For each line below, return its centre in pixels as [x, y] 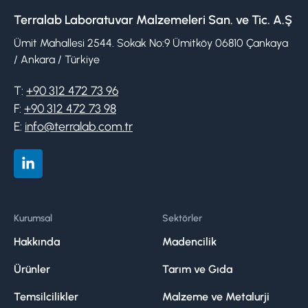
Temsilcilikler [46, 296]
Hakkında [37, 241]
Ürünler [32, 269]
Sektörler [182, 218]
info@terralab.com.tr [79, 126]
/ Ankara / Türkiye [57, 59]
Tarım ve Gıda [197, 269]
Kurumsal [33, 218]
